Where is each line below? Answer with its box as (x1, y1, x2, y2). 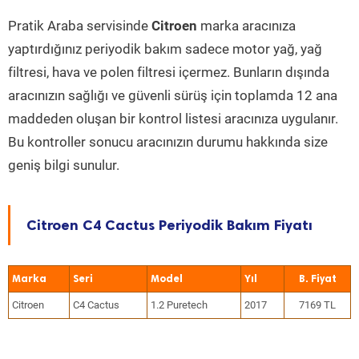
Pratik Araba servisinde (8, 18, 151, 34)
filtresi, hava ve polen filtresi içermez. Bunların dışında (8, 64, 329, 80)
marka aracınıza (197, 18, 296, 34)
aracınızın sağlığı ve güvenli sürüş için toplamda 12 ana (8, 87, 337, 103)
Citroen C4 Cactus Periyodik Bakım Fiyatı (26, 216, 313, 234)
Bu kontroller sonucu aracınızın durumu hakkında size (8, 134, 328, 150)
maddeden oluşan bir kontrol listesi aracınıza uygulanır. (8, 111, 338, 127)
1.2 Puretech (151, 299, 208, 311)
